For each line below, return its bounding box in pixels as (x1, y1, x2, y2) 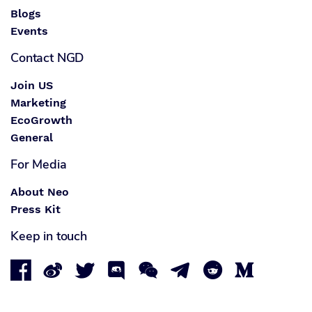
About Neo (10, 185, 69, 199)
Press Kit (10, 203, 61, 217)
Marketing (10, 96, 66, 110)
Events (10, 24, 48, 38)
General (10, 131, 53, 145)
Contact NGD (10, 49, 84, 67)
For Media (10, 156, 67, 173)
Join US (10, 79, 53, 93)
